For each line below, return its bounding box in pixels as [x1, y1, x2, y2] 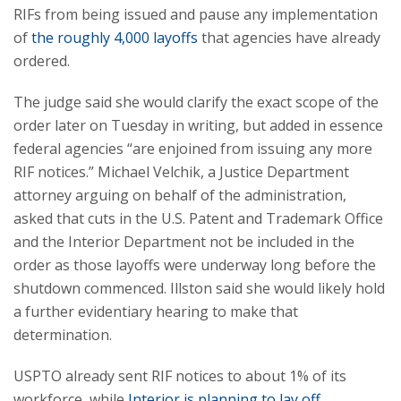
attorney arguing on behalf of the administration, [13, 185, 346, 205]
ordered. [13, 51, 70, 71]
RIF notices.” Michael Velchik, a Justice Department [13, 162, 349, 182]
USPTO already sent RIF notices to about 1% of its [13, 366, 346, 386]
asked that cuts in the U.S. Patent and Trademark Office [13, 209, 383, 228]
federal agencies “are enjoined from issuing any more [13, 139, 372, 158]
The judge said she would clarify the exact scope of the [13, 92, 379, 112]
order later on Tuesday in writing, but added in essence [13, 115, 383, 135]
